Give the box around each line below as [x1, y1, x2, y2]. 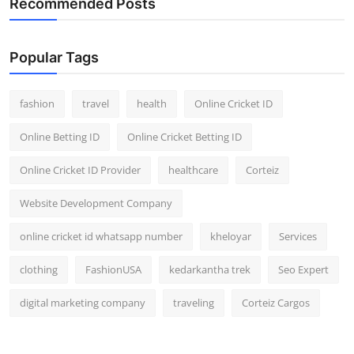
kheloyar [210, 228, 251, 243]
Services [279, 228, 317, 243]
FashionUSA [85, 262, 141, 277]
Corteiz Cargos [242, 295, 310, 310]
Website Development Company [20, 195, 172, 210]
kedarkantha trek [169, 262, 250, 277]
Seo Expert [278, 262, 329, 277]
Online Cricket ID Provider [20, 162, 141, 177]
